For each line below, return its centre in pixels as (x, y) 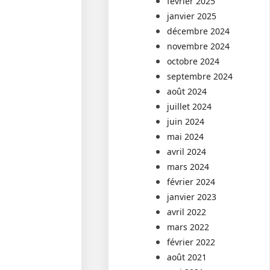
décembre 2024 (199, 31)
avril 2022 (187, 212)
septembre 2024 (200, 76)
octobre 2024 (193, 61)
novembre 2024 (199, 46)
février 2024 (191, 181)
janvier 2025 (192, 16)
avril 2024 (187, 151)
